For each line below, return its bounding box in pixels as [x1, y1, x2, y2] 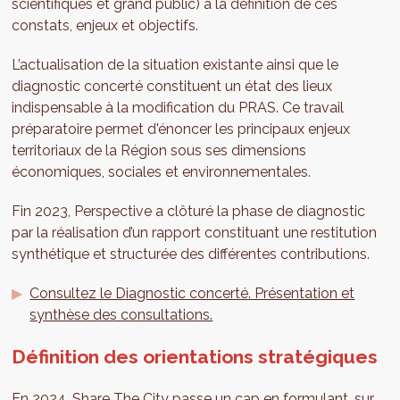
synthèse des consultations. [29, 306, 213, 324]
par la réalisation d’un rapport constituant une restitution [12, 224, 378, 242]
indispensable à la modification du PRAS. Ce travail [12, 99, 345, 117]
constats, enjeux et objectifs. [12, 17, 203, 35]
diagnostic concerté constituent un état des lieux [12, 78, 333, 96]
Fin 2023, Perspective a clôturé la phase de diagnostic [12, 203, 366, 221]
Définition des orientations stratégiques [12, 346, 379, 369]
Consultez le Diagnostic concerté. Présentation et [29, 285, 355, 303]
